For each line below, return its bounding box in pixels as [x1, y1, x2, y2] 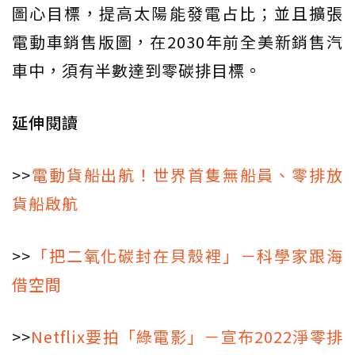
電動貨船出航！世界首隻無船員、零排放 [31, 163, 343, 187]
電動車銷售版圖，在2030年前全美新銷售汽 [12, 30, 343, 54]
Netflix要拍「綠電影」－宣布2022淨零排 [31, 325, 343, 349]
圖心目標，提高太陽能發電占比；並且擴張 [12, 2, 343, 25]
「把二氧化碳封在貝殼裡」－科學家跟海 [31, 244, 343, 268]
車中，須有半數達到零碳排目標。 [12, 59, 261, 82]
